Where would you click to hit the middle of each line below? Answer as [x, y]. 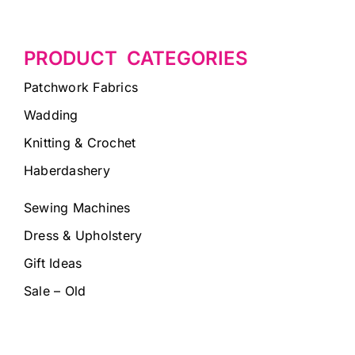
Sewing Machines [77, 208]
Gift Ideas [53, 263]
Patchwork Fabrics [81, 88]
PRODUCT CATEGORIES [136, 59]
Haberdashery [67, 171]
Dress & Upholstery [83, 236]
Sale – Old [55, 291]
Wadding [51, 115]
